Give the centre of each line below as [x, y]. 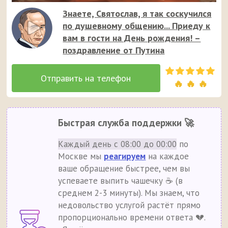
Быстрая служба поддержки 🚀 [126, 123]
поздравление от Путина [114, 50]
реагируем [125, 156]
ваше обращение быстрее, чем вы [124, 169]
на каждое [167, 156]
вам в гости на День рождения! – [132, 38]
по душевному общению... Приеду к [137, 26]
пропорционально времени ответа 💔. [132, 218]
